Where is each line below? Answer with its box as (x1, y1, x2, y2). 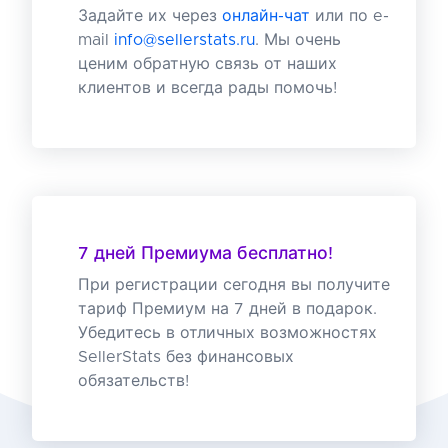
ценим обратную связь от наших (77, 55, 337, 72)
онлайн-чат (221, 7, 310, 24)
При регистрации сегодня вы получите (77, 276, 390, 293)
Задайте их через (77, 7, 222, 24)
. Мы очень (254, 31, 341, 48)
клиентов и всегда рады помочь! (77, 79, 337, 96)
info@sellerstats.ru (113, 31, 255, 48)
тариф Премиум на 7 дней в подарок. (77, 300, 377, 317)
